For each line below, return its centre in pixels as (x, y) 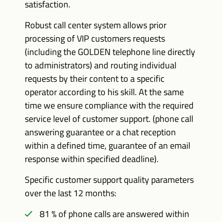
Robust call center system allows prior (96, 25)
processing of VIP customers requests (95, 38)
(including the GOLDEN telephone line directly (110, 52)
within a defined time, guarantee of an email (108, 145)
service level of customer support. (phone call (109, 119)
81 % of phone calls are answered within (114, 214)
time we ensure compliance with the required (109, 105)
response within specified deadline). (92, 159)
